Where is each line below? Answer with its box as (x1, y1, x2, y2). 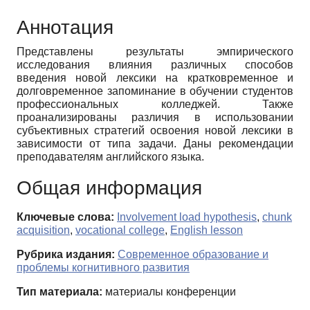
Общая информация (17, 177, 202, 199)
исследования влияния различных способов (17, 59, 293, 71)
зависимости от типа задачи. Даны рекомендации (17, 138, 293, 150)
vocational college (75, 224, 165, 237)
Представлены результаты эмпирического (17, 46, 293, 58)
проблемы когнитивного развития (17, 262, 190, 274)
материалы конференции (102, 286, 236, 298)
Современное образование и (118, 248, 268, 261)
